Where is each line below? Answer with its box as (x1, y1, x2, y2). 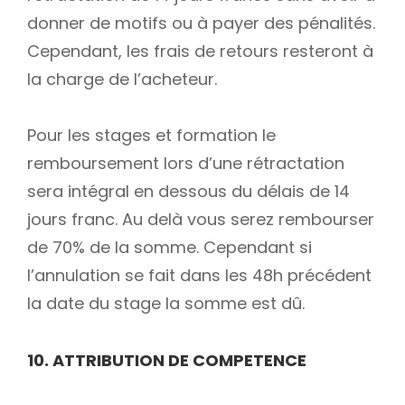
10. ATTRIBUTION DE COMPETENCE (27, 348, 306, 372)
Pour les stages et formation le (27, 124, 276, 147)
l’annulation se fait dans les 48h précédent (27, 264, 372, 287)
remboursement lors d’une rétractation (27, 152, 344, 175)
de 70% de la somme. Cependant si (27, 236, 312, 259)
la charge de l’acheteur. (27, 67, 217, 90)
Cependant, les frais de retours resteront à (27, 39, 373, 62)
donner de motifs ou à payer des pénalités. (27, 11, 375, 34)
